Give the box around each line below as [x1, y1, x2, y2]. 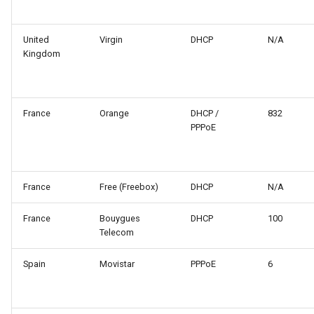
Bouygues [100, 213, 140, 224]
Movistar [100, 259, 135, 270]
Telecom [100, 227, 134, 238]
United [23, 34, 49, 46]
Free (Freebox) [100, 182, 158, 193]
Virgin [100, 34, 123, 46]
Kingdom [23, 48, 60, 60]
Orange [100, 108, 129, 119]
